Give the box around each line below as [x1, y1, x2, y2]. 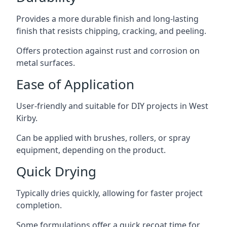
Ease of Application [16, 74, 134, 93]
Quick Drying [16, 162, 96, 180]
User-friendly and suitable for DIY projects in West [16, 100, 208, 111]
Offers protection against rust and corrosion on [16, 45, 200, 56]
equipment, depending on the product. [16, 144, 166, 156]
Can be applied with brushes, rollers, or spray [16, 132, 190, 143]
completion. [16, 199, 62, 211]
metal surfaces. [16, 57, 75, 68]
